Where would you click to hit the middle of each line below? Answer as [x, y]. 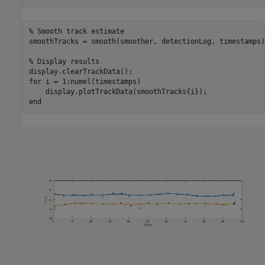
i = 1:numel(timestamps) [91, 82]
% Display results [64, 62]
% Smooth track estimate [76, 32]
